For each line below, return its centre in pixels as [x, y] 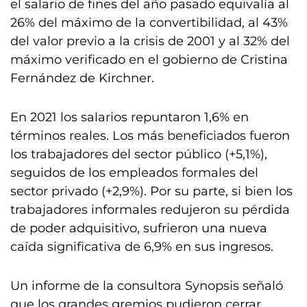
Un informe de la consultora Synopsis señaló [147, 286]
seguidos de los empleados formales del [134, 173]
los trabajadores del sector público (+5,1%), [139, 154]
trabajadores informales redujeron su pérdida [150, 210]
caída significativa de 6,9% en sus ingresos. [142, 247]
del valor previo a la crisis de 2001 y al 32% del [150, 41]
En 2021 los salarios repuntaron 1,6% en [130, 117]
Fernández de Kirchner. [82, 78]
